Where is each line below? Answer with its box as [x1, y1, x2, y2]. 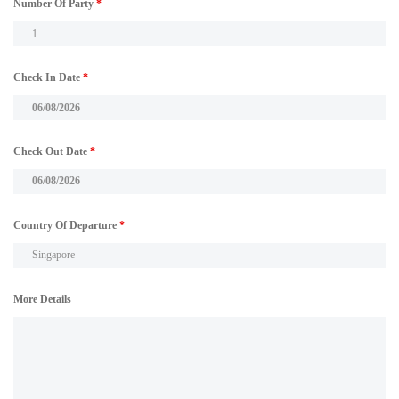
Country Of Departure [13, 218, 119, 232]
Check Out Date [13, 145, 90, 159]
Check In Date [13, 71, 83, 85]
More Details [13, 292, 71, 305]
